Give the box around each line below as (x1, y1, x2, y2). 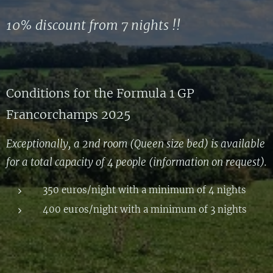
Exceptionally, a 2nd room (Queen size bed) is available (6, 138, 265, 151)
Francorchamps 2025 (6, 107, 131, 122)
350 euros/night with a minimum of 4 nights (43, 184, 246, 196)
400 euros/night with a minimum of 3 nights (43, 204, 247, 215)
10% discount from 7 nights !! (6, 17, 180, 34)
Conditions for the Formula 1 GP (6, 86, 194, 101)
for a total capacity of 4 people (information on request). (6, 156, 267, 169)
